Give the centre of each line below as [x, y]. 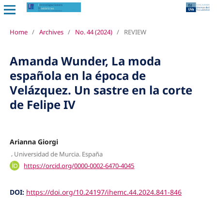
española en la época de [77, 75]
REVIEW [135, 32]
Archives [51, 32]
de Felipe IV [42, 104]
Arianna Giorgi [34, 141]
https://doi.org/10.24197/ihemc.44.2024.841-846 [104, 192]
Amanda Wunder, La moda [85, 61]
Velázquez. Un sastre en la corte [101, 90]
